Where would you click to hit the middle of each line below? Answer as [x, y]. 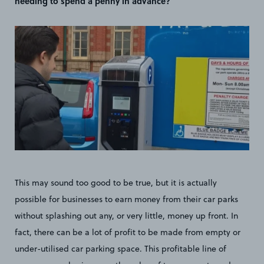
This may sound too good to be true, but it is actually [116, 182]
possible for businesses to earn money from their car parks [126, 199]
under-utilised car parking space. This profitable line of [121, 248]
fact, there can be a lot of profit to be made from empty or [128, 232]
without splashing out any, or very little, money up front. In [126, 215]
